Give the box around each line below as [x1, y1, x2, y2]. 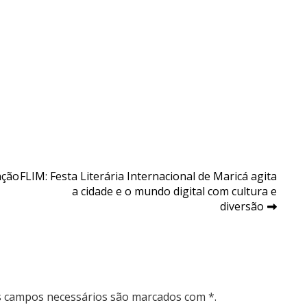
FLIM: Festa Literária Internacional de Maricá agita [20, 169, 277, 184]
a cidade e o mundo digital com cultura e [72, 184, 277, 199]
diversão [220, 199, 264, 214]
